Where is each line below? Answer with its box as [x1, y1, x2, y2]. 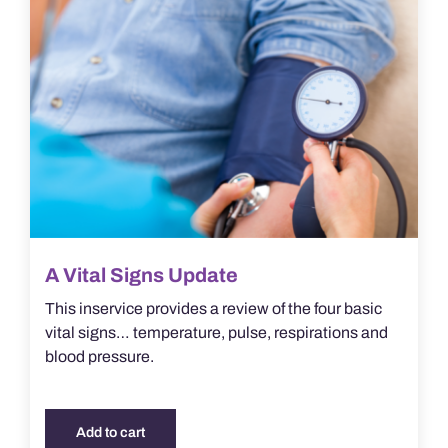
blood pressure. [44, 348, 154, 366]
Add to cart [75, 425, 145, 441]
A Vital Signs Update [44, 264, 238, 287]
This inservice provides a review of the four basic [44, 300, 382, 318]
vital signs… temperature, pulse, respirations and [44, 324, 388, 342]
